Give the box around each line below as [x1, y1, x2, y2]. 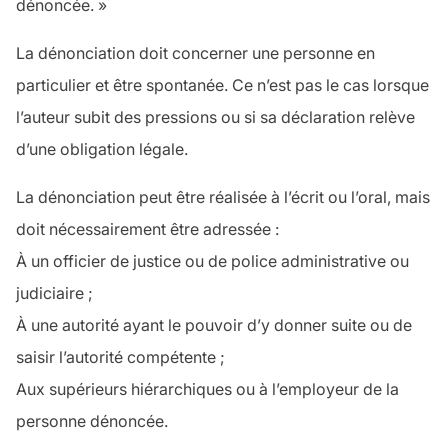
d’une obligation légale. [16, 139, 188, 160]
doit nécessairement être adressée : [16, 219, 279, 240]
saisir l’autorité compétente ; [16, 347, 225, 368]
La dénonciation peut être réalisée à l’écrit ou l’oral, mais [16, 187, 430, 208]
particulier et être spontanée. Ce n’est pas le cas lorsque [16, 75, 429, 96]
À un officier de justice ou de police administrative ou [16, 251, 409, 272]
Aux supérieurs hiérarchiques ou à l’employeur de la [16, 379, 399, 400]
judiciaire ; [16, 283, 93, 304]
